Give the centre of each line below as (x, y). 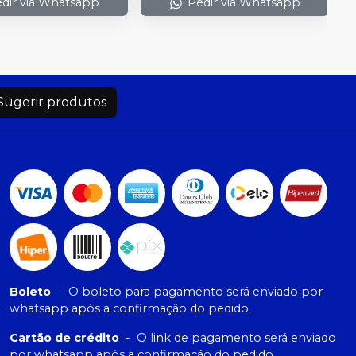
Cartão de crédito (64, 337)
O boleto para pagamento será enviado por (195, 291)
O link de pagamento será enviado (236, 337)
